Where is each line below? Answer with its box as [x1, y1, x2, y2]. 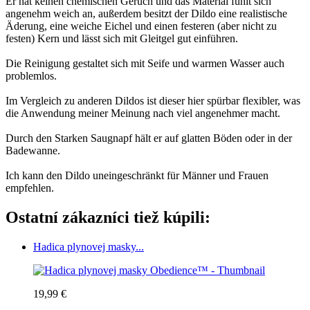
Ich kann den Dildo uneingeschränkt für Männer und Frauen [6, 169, 268, 181]
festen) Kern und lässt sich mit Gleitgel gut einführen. [6, 32, 238, 44]
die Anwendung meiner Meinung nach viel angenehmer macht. [6, 107, 280, 119]
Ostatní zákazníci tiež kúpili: [6, 208, 210, 226]
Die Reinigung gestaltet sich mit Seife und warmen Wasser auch [6, 57, 284, 69]
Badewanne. [6, 144, 60, 156]
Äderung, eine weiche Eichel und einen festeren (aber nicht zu [6, 19, 277, 32]
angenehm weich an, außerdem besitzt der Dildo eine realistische [6, 7, 287, 19]
